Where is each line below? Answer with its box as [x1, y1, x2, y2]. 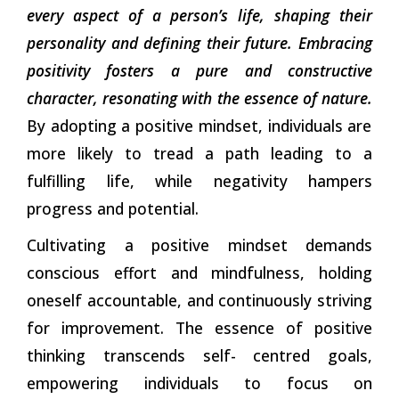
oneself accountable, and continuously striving [27, 289, 372, 311]
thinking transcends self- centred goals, [27, 344, 372, 366]
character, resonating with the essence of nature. [27, 86, 372, 109]
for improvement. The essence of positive [27, 316, 372, 338]
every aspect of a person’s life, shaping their [27, 4, 372, 26]
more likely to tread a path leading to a [27, 142, 372, 164]
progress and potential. [27, 197, 199, 219]
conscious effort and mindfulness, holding [27, 261, 372, 283]
